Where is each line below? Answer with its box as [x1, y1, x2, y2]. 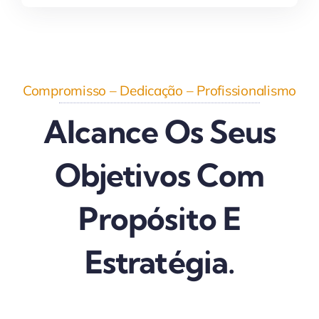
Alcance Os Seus [43, 113, 276, 151]
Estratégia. [84, 243, 235, 281]
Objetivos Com [54, 156, 265, 194]
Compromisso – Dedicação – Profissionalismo [22, 82, 297, 99]
